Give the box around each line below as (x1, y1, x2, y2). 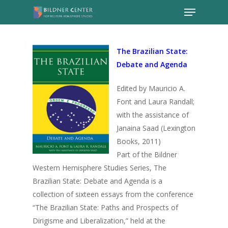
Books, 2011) (117, 136, 161, 146)
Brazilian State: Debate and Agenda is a (33, 176, 162, 186)
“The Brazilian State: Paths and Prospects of (33, 203, 178, 212)
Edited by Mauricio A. (117, 83, 185, 93)
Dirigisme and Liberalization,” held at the (33, 216, 165, 225)
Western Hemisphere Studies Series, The (33, 163, 166, 173)
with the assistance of (117, 110, 189, 120)
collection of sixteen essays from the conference (33, 189, 193, 199)
